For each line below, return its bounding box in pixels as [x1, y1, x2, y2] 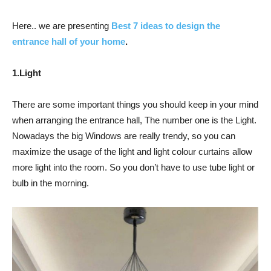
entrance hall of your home [12, 36, 125, 47]
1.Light [12, 68, 41, 78]
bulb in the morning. [12, 178, 89, 188]
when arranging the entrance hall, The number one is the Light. [12, 115, 256, 125]
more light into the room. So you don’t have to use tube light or [12, 162, 255, 172]
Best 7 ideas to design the [111, 21, 220, 31]
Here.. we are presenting [12, 21, 111, 31]
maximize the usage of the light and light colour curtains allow [12, 146, 252, 157]
